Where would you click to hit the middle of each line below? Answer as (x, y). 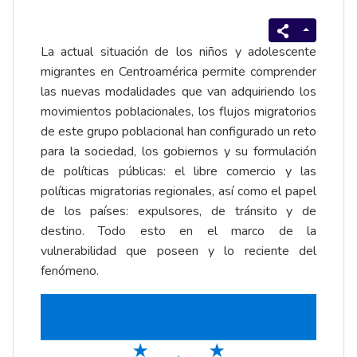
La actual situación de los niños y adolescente (178, 52)
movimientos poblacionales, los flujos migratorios (178, 112)
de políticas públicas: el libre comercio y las (178, 172)
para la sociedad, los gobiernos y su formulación (178, 152)
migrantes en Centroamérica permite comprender (178, 72)
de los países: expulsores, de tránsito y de (178, 212)
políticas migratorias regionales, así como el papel (178, 192)
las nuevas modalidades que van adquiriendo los (178, 92)
